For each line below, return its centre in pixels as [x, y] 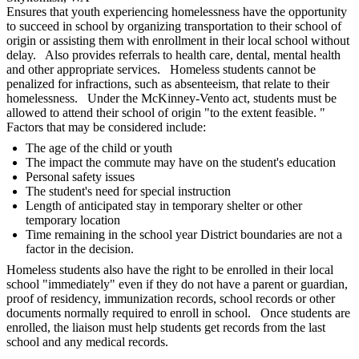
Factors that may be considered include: [109, 127]
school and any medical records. [87, 342]
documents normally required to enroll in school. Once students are [178, 313]
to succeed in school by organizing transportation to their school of [174, 26]
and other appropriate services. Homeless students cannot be [161, 70]
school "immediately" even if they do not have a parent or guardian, [177, 284]
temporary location [73, 220]
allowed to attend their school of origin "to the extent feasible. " [166, 113]
